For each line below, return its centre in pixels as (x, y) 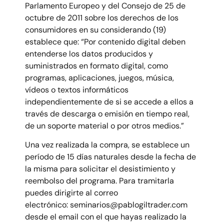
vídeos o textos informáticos (77, 90)
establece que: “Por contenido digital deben (105, 42)
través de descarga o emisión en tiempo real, (107, 114)
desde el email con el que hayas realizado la (106, 217)
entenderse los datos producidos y (89, 54)
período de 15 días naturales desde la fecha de (110, 157)
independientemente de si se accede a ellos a (109, 102)
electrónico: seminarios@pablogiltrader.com (106, 205)
